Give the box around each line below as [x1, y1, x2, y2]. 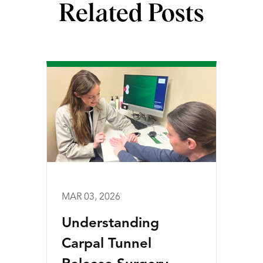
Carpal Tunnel [62, 237, 151, 251]
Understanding [62, 217, 159, 231]
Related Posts [59, 2, 204, 26]
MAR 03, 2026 [62, 193, 120, 202]
